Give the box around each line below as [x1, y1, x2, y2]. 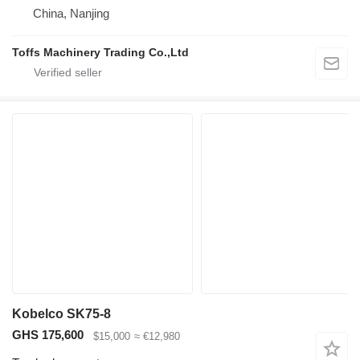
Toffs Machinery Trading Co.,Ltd [12, 46, 189, 59]
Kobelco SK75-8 [12, 307, 111, 321]
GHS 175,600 [12, 328, 84, 342]
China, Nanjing [33, 6, 109, 21]
